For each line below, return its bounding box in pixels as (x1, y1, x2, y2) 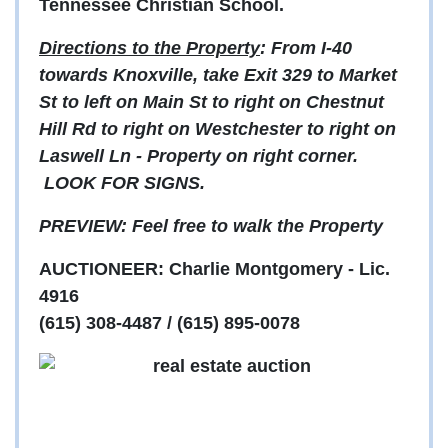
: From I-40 (260, 38, 352, 59)
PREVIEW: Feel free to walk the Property (39, 216, 383, 237)
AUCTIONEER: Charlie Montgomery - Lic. (39, 259, 390, 280)
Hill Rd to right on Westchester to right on (39, 119, 396, 140)
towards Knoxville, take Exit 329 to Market (39, 65, 397, 86)
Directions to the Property (39, 38, 260, 59)
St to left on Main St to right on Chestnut (39, 92, 384, 113)
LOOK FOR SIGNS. (39, 173, 205, 194)
